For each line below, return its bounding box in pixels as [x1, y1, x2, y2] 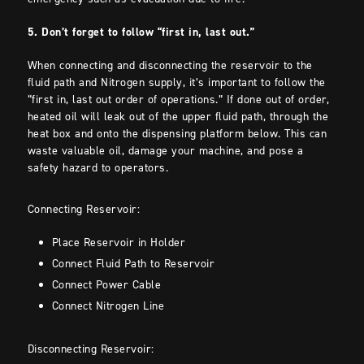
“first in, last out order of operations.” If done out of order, [27, 92, 330, 108]
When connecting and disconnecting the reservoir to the [27, 58, 313, 74]
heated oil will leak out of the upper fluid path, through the [27, 109, 329, 125]
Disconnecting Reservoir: [27, 341, 158, 357]
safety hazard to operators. [27, 160, 172, 176]
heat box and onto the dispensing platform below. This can [27, 126, 327, 142]
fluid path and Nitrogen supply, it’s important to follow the [27, 75, 326, 91]
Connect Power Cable [51, 277, 165, 293]
